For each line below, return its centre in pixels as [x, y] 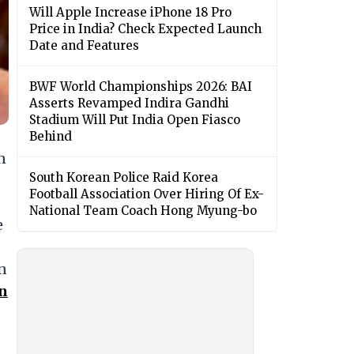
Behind [51, 137]
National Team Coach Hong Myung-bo [143, 211]
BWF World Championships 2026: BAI [141, 87]
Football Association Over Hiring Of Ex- [147, 194]
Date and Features [84, 46]
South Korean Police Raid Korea [124, 178]
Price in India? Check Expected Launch [145, 29]
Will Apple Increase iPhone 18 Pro [130, 13]
